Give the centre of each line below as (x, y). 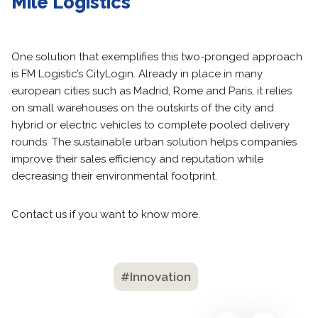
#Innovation (155, 277)
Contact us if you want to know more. (106, 214)
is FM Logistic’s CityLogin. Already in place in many (137, 74)
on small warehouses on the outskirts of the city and (143, 108)
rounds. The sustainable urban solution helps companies (154, 142)
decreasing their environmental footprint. (114, 176)
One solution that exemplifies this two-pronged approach (157, 57)
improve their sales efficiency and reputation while (137, 159)
